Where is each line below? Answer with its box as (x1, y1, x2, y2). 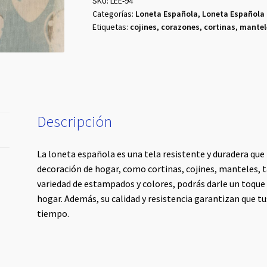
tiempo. (37, 207, 70, 219)
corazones (160, 21, 200, 32)
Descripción (37, 112, 113, 132)
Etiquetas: (92, 21, 130, 32)
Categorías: (92, 8, 135, 19)
